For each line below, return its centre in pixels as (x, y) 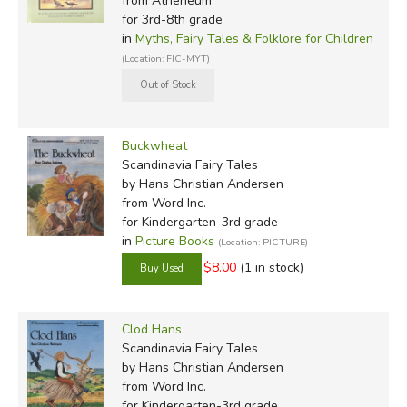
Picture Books (174, 241)
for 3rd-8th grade (172, 19)
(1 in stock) (271, 268)
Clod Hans (151, 329)
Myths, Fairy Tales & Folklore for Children (254, 38)
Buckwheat (154, 145)
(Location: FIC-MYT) (165, 58)
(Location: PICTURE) (263, 242)
